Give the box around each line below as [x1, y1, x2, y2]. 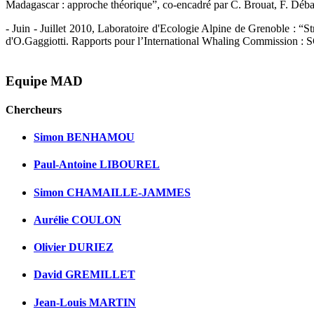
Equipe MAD [6, 73, 83, 88]
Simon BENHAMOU [34, 131, 135, 144]
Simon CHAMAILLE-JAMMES [34, 186, 191, 198]
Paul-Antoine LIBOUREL [34, 158, 160, 171]
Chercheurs [6, 103, 62, 116]
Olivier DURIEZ [34, 241, 114, 254]
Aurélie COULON [34, 213, 121, 226]
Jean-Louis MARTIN [34, 296, 136, 308]
